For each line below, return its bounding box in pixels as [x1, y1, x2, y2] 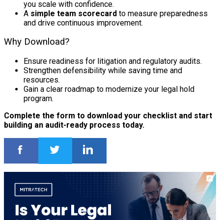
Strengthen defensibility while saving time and [24, 66, 182, 76]
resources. [24, 75, 60, 85]
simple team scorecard [30, 8, 117, 18]
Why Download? [4, 36, 69, 48]
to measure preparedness [117, 8, 208, 18]
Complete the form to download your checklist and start [4, 111, 212, 121]
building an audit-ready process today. [4, 120, 144, 130]
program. [24, 94, 54, 104]
